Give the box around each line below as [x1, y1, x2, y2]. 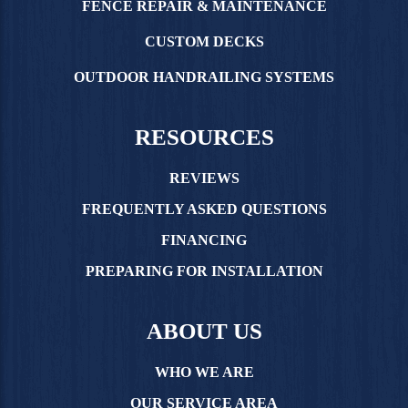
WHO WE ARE [154, 364, 254, 381]
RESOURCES [134, 125, 274, 150]
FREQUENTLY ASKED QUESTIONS [81, 201, 327, 218]
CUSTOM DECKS [144, 34, 264, 50]
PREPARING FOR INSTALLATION [85, 263, 323, 280]
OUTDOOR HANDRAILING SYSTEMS [74, 69, 334, 86]
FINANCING [161, 232, 247, 249]
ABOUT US [146, 319, 262, 344]
